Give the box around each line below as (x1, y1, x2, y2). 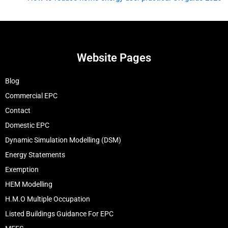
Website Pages (77, 51, 151, 64)
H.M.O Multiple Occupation (5, 194, 90, 203)
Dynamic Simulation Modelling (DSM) (5, 135, 121, 144)
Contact (5, 106, 31, 115)
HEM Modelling (5, 180, 52, 188)
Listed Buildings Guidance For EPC (5, 209, 113, 218)
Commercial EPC (5, 91, 58, 100)
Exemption (5, 165, 39, 174)
